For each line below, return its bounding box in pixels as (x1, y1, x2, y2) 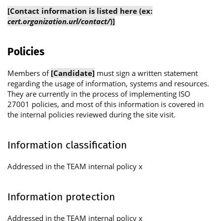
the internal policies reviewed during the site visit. (7, 109, 176, 119)
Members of (7, 68, 51, 78)
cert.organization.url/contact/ (7, 16, 110, 26)
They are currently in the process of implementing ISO (7, 88, 190, 99)
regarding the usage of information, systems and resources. (7, 78, 209, 88)
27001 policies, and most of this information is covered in (7, 99, 204, 109)
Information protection (7, 190, 115, 203)
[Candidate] (51, 68, 95, 78)
